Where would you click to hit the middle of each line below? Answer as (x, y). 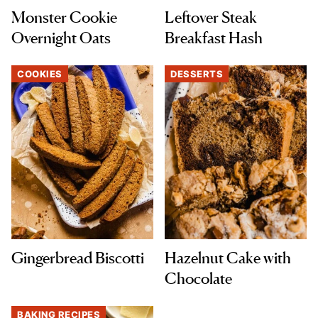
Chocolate (198, 279)
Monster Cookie (64, 17)
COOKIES (40, 74)
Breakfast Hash (215, 38)
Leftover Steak (211, 17)
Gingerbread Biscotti (78, 258)
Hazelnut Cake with (228, 258)
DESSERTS (197, 74)
